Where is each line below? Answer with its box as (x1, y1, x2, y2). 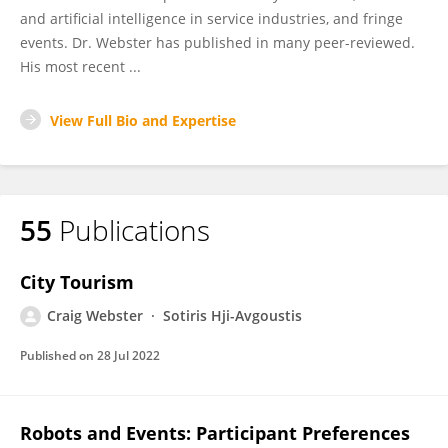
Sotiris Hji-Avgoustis (163, 306, 302, 325)
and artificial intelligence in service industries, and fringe (20, 9, 403, 28)
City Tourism (20, 270, 134, 294)
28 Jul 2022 (97, 347, 160, 364)
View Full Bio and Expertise (50, 111, 236, 130)
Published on (20, 347, 97, 364)
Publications (59, 211, 210, 249)
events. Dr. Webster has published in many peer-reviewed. (20, 33, 415, 52)
